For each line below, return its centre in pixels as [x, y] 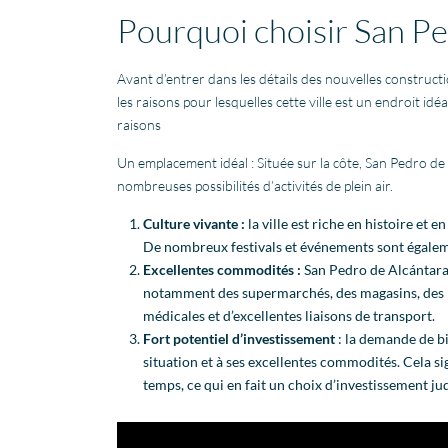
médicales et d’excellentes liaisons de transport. [289, 315]
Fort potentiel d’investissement [240, 338]
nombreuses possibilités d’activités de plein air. [255, 185]
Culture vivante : [194, 223]
